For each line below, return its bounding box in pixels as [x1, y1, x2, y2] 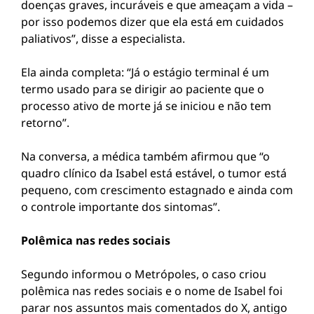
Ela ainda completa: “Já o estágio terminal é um [21, 64, 269, 80]
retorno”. [21, 115, 69, 130]
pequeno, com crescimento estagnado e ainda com [21, 182, 293, 198]
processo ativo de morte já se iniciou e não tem [21, 98, 271, 114]
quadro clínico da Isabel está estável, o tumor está [21, 165, 287, 181]
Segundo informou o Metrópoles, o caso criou [21, 266, 266, 282]
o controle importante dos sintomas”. [21, 199, 220, 214]
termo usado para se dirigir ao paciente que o [21, 81, 264, 97]
